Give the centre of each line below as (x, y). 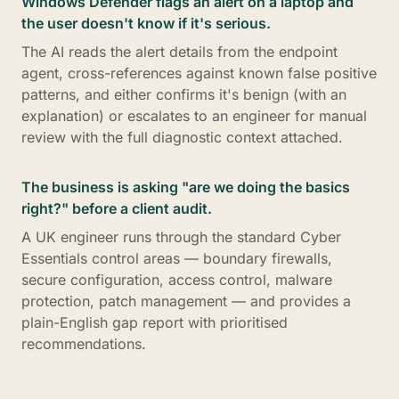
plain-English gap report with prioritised (155, 322)
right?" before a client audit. (117, 208)
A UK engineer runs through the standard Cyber (181, 237)
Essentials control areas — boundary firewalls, (177, 258)
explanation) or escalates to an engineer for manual (194, 116)
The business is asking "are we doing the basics (186, 187)
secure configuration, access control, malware (177, 280)
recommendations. (84, 344)
